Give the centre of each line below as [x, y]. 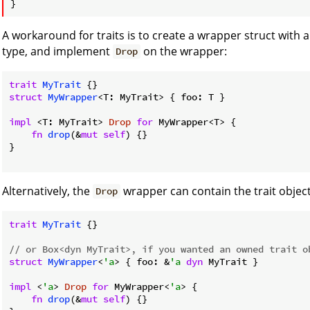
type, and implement [57, 51]
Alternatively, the [47, 191]
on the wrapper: [184, 51]
